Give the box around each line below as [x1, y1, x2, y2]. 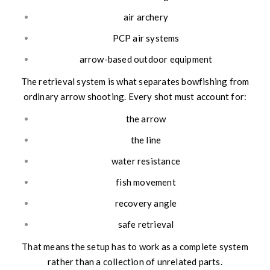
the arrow [125, 113, 166, 124]
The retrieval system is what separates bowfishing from [20, 75, 250, 87]
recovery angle [115, 197, 177, 209]
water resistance [111, 155, 181, 166]
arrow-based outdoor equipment [79, 53, 213, 64]
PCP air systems [112, 32, 180, 43]
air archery [123, 11, 169, 22]
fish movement [116, 176, 176, 187]
